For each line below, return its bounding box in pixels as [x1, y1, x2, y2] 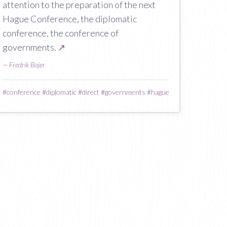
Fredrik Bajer [9, 60, 45, 69]
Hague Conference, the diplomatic [2, 13, 137, 24]
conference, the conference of [2, 27, 119, 39]
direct [82, 88, 99, 96]
